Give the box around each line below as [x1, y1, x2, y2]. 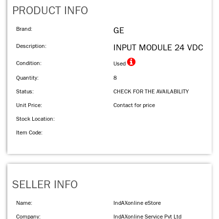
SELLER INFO [12, 178, 78, 192]
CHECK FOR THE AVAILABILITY [113, 88, 189, 95]
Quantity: [16, 74, 39, 81]
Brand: [16, 25, 32, 32]
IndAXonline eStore [113, 199, 161, 206]
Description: [16, 43, 46, 49]
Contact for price [113, 102, 155, 109]
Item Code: [16, 129, 43, 136]
